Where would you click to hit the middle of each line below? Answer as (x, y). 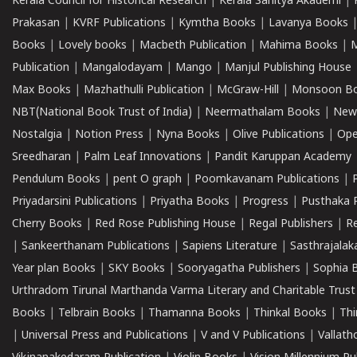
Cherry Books (47, 224)
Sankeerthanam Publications (96, 247)
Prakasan (36, 24)
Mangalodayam (122, 68)
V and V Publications (253, 336)
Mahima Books (298, 46)
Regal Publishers (291, 224)
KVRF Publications (119, 24)
